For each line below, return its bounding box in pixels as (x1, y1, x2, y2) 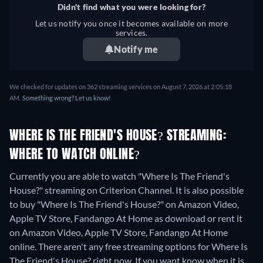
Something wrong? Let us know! (22, 94, 111, 102)
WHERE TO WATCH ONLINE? (9, 149, 140, 161)
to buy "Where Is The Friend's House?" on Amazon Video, (9, 198, 239, 210)
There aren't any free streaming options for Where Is (38, 241, 248, 252)
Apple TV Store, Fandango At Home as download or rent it (9, 213, 242, 224)
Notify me (114, 43, 159, 55)
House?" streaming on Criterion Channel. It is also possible (9, 184, 244, 195)
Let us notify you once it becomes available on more (35, 18, 228, 28)
